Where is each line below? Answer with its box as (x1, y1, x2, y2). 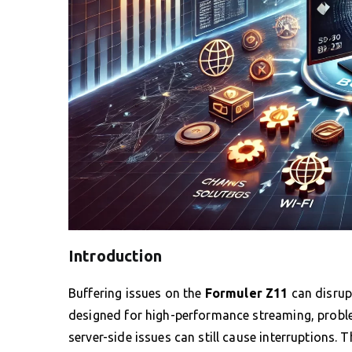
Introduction (68, 247, 162, 266)
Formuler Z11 (204, 286, 288, 301)
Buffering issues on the (68, 286, 205, 301)
